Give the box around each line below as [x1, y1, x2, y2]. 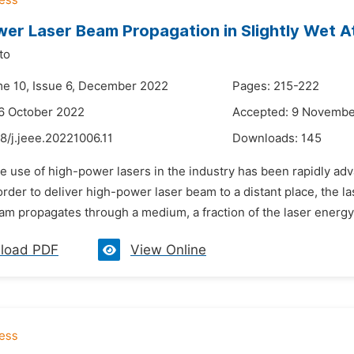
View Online [130, 242, 206, 258]
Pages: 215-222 [232, 79, 319, 93]
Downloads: [232, 131, 301, 145]
